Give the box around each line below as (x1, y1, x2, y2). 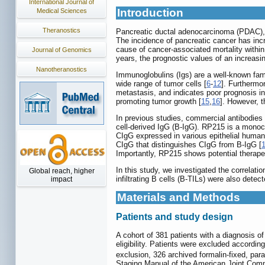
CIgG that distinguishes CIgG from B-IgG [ (116, 140, 261, 150)
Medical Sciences (36, 7, 87, 14)
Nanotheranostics (36, 66, 87, 73)
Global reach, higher (28, 167, 95, 175)
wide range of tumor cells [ (116, 79, 206, 89)
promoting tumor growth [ (116, 97, 201, 106)
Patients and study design (116, 212, 233, 222)
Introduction (117, 7, 183, 20)
